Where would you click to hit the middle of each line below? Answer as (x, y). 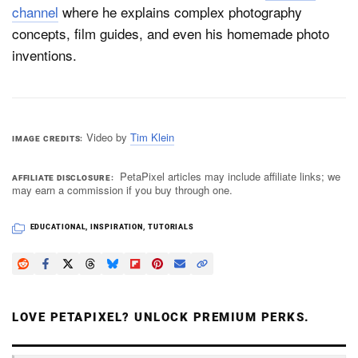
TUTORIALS (171, 227)
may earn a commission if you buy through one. (122, 189)
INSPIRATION (117, 227)
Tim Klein (152, 137)
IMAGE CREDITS (46, 138)
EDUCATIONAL (58, 227)
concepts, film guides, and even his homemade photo (171, 33)
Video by (108, 137)
